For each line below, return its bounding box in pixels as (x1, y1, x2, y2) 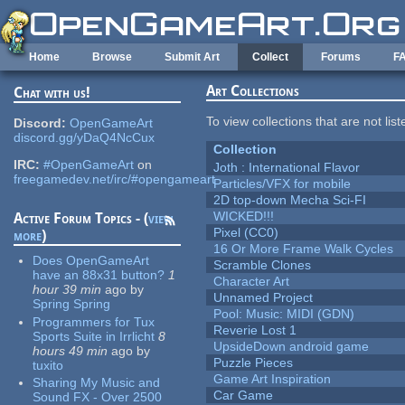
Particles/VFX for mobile (213, 176, 352, 192)
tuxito (33, 357, 64, 372)
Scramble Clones (213, 258, 312, 273)
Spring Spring (33, 297, 111, 312)
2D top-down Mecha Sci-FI (213, 193, 367, 208)
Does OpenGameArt (33, 253, 150, 268)
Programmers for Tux (33, 314, 155, 329)
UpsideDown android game (213, 339, 370, 354)
